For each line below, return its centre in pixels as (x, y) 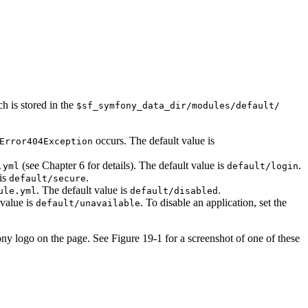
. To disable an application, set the (213, 203)
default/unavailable (88, 203)
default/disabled (174, 191)
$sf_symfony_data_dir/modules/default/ (178, 106)
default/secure (47, 179)
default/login (263, 166)
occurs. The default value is (154, 141)
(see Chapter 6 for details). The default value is (123, 166)
